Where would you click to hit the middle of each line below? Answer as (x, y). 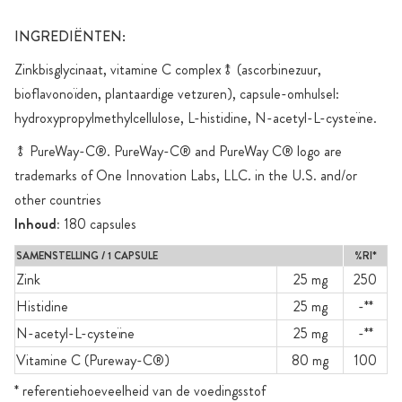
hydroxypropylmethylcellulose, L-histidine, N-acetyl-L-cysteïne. (196, 118)
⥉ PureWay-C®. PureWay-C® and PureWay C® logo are (178, 152)
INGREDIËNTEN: (70, 37)
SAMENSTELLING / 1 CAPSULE (87, 256)
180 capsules (98, 224)
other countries (58, 200)
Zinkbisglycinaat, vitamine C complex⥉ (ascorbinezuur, (168, 70)
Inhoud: (37, 224)
